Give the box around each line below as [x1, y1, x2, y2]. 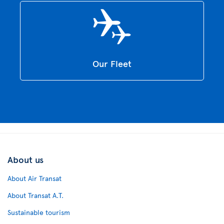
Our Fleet [92, 57, 131, 70]
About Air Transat [7, 173, 61, 183]
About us [7, 153, 43, 166]
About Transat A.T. [7, 190, 63, 200]
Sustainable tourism [7, 207, 70, 217]
